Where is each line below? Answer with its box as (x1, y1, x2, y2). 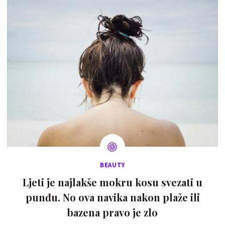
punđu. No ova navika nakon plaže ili (25, 190, 200, 204)
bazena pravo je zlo (67, 205, 158, 219)
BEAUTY (100, 161, 125, 170)
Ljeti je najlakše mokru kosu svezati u (23, 175, 202, 189)
